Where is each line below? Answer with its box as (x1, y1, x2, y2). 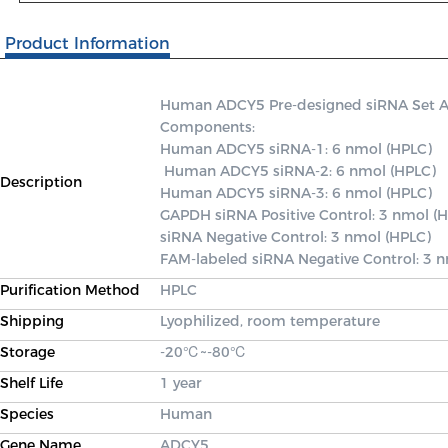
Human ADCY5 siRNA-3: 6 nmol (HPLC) (160, 184, 436, 202)
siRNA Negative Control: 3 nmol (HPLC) (160, 228, 435, 246)
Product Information (5, 34, 170, 53)
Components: (160, 118, 259, 136)
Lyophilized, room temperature (160, 312, 380, 330)
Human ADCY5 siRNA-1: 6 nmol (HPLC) (160, 140, 432, 158)
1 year (160, 374, 202, 392)
